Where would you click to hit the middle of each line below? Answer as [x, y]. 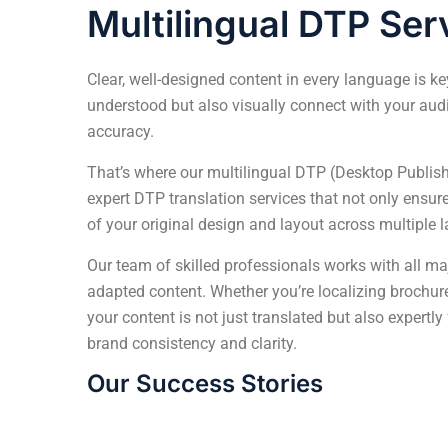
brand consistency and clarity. [192, 343]
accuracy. [120, 131]
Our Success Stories [205, 383]
